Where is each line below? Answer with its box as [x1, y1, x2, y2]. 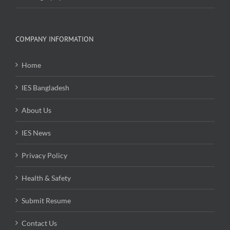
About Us [22, 105, 51, 114]
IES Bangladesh [22, 83, 69, 92]
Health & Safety [22, 173, 71, 182]
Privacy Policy [22, 150, 67, 160]
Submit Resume [22, 196, 71, 205]
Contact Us [22, 218, 57, 227]
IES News [22, 128, 51, 137]
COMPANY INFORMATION [15, 34, 93, 44]
